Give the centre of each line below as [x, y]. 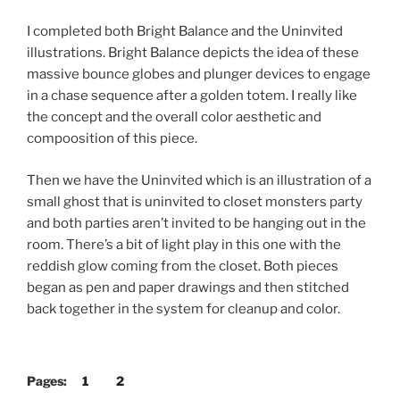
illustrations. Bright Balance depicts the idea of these [193, 53]
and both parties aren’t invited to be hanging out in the [196, 223]
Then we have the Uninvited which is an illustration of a [199, 180]
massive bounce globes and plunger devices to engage [199, 75]
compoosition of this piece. [112, 139]
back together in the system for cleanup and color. [183, 308]
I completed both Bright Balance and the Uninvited [185, 32]
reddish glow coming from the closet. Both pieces [183, 266]
